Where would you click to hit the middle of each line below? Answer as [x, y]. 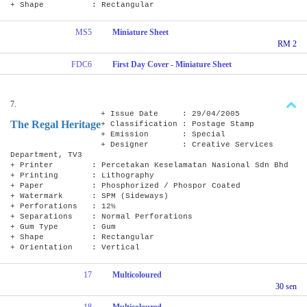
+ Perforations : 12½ [63, 206]
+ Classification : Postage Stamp [177, 124]
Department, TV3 [46, 155]
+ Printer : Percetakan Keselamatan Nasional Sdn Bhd [149, 165]
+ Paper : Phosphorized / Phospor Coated [125, 185]
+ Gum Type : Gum [63, 226]
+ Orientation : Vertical [75, 247]
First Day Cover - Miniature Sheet [172, 64]
